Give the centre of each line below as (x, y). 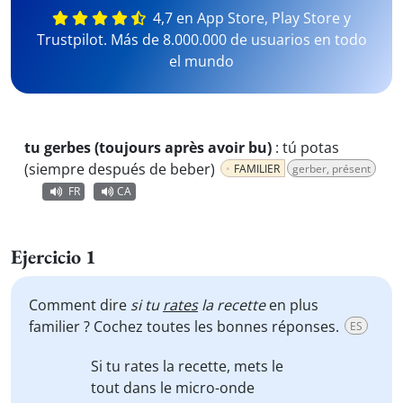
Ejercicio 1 (54, 257)
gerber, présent (331, 169)
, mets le (255, 366)
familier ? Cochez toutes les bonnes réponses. (186, 327)
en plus (294, 305)
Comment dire (80, 305)
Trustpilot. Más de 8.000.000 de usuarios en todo (201, 40)
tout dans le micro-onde (173, 388)
